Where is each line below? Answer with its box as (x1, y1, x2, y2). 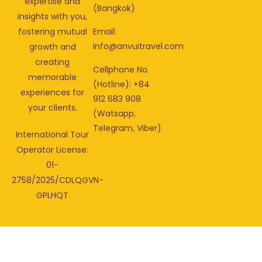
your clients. (27, 102, 77, 114)
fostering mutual (18, 26, 87, 38)
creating (35, 56, 70, 68)
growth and (29, 41, 76, 53)
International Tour (16, 129, 89, 141)
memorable (28, 71, 77, 84)
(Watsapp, (93, 108, 136, 120)
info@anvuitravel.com (93, 40, 184, 53)
